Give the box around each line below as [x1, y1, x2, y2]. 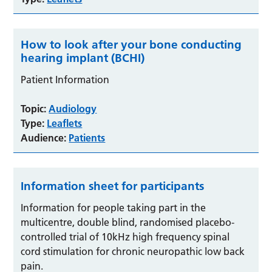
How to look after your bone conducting [21, 37, 242, 52]
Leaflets [47, 117, 83, 129]
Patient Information [21, 73, 110, 86]
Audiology [49, 102, 97, 115]
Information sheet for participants [21, 178, 205, 193]
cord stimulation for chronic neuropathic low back [21, 245, 245, 257]
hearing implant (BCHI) [21, 50, 145, 65]
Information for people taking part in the [21, 201, 206, 214]
